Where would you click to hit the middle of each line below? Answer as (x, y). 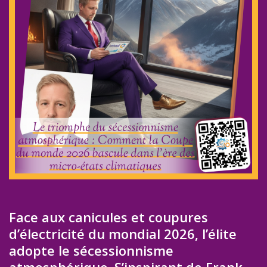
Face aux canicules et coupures (108, 217)
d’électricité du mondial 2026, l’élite (123, 234)
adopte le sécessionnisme (91, 251)
